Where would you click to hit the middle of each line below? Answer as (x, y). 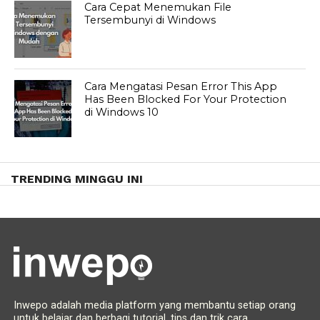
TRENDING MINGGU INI (77, 179)
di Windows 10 (122, 112)
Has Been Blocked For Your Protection (186, 100)
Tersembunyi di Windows (150, 20)
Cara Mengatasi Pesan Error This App (181, 87)
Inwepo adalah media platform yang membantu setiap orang (154, 306)
